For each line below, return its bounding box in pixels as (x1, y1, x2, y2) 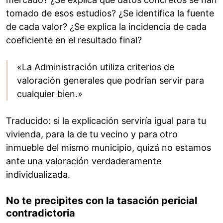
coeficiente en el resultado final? (6, 35, 142, 46)
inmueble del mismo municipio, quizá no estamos (6, 142, 211, 153)
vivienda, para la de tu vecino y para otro (6, 129, 178, 140)
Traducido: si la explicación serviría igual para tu (6, 115, 206, 126)
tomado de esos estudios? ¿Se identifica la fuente (6, 8, 214, 19)
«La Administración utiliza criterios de (17, 62, 174, 73)
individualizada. (6, 169, 70, 180)
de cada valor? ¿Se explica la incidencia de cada (6, 21, 207, 32)
